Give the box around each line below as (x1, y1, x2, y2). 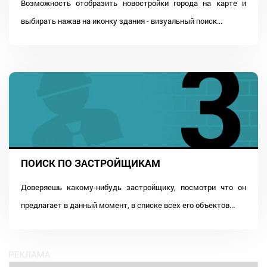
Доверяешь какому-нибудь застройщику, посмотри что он (21, 181, 246, 193)
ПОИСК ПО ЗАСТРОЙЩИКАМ (21, 156, 160, 170)
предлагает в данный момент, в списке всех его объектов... (21, 199, 235, 210)
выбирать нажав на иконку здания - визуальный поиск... (21, 15, 222, 26)
